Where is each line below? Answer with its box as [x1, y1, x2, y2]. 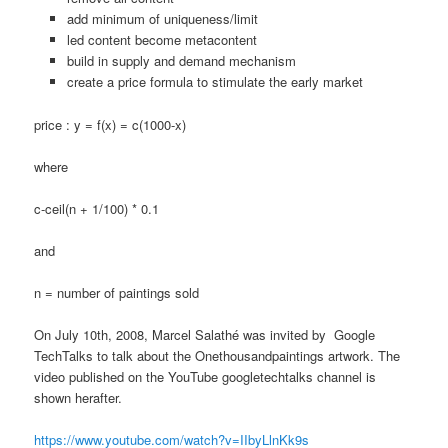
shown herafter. [34, 388, 123, 408]
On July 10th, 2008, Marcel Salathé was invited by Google [34, 325, 376, 345]
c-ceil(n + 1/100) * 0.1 [34, 198, 160, 218]
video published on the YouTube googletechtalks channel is [34, 367, 377, 387]
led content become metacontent [66, 30, 257, 50]
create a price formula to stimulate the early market [66, 72, 363, 92]
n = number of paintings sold [34, 283, 200, 303]
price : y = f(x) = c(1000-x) [34, 114, 187, 134]
